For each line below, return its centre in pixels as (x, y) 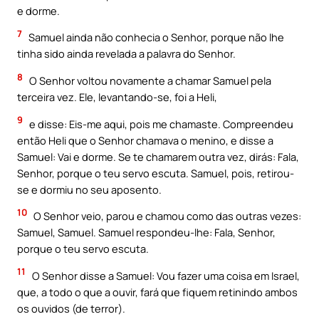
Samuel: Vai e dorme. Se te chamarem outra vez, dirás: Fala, (158, 156)
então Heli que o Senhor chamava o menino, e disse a (145, 140)
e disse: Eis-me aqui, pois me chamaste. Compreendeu (160, 124)
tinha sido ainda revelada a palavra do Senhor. (126, 54)
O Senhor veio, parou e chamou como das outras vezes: (166, 216)
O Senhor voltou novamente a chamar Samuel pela (149, 81)
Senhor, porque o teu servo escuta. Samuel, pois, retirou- (156, 173)
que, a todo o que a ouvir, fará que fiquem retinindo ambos (157, 292)
